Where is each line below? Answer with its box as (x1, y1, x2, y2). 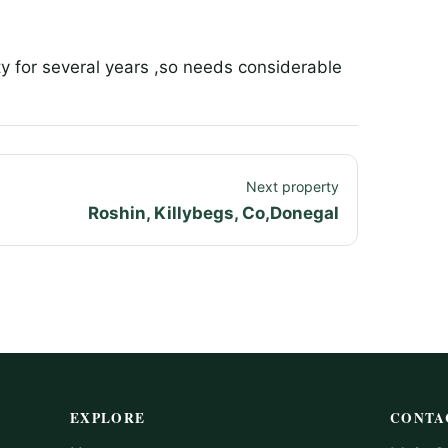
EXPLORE (70, 408, 146, 429)
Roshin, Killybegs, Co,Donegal (88, 203, 339, 224)
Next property (246, 178, 339, 196)
